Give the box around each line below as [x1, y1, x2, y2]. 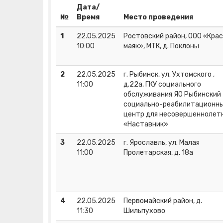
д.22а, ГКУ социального [123, 80, 201, 89]
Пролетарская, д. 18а [123, 148, 193, 157]
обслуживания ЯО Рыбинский [123, 90, 221, 99]
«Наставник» [123, 120, 168, 129]
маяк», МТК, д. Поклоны [123, 42, 199, 51]
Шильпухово [123, 207, 165, 216]
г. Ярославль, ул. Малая [123, 138, 200, 147]
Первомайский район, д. [123, 197, 202, 206]
